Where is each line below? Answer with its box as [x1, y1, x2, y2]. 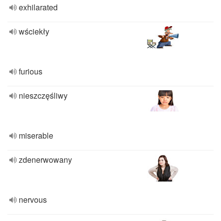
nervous [19, 194, 47, 205]
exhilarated [19, 1, 58, 13]
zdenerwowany [19, 154, 72, 165]
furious [19, 66, 42, 77]
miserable [19, 130, 53, 141]
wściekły [19, 26, 49, 37]
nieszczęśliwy [19, 90, 68, 101]
